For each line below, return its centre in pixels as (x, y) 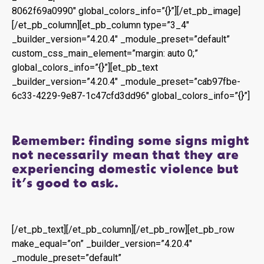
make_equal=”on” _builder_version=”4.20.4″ (102, 244)
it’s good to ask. (65, 184)
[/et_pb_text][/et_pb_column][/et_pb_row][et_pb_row (123, 230)
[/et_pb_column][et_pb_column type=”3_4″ (100, 25)
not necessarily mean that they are (125, 156)
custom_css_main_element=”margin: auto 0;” (105, 53)
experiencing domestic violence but (125, 170)
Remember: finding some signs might (131, 141)
